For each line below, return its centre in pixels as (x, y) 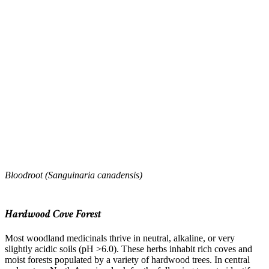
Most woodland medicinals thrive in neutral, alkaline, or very (120, 238)
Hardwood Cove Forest (53, 214)
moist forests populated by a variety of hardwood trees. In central (127, 260)
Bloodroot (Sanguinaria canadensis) (74, 175)
